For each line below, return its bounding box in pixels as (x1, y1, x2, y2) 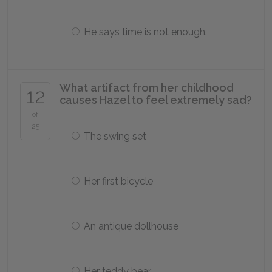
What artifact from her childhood (59, 81, 234, 94)
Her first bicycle (84, 175, 153, 187)
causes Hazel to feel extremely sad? (59, 93, 252, 106)
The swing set (84, 131, 146, 142)
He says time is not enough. (84, 26, 207, 38)
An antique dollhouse (84, 220, 178, 232)
